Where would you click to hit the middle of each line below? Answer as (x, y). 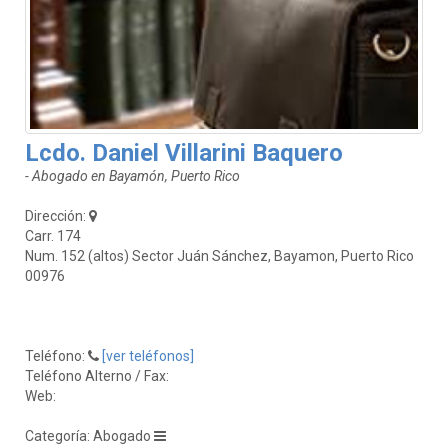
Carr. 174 (53, 235)
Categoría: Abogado (89, 435)
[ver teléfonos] (148, 355)
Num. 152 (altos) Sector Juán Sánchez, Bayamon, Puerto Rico (219, 255)
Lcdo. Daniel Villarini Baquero (184, 152)
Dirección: (57, 215)
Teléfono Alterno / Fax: (98, 375)
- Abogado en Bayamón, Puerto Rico (132, 175)
